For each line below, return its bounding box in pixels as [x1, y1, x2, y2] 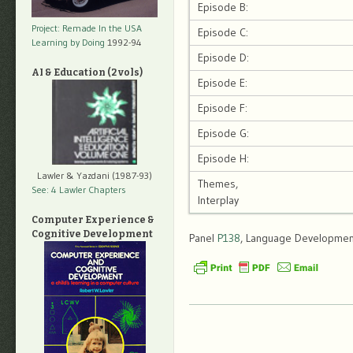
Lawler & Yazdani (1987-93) [37, 169, 152, 182]
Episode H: [198, 151, 249, 166]
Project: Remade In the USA [32, 22, 142, 35]
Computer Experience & [32, 214, 154, 226]
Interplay [198, 193, 239, 208]
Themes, [198, 176, 238, 191]
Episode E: [198, 76, 247, 91]
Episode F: [198, 101, 247, 116]
